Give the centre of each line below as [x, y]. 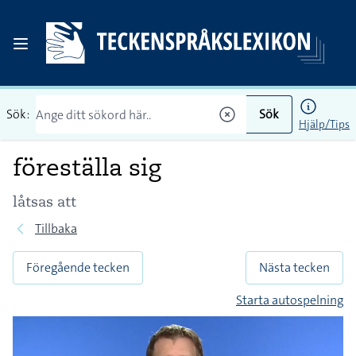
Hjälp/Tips [324, 124]
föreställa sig [87, 167]
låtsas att [44, 201]
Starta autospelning [290, 300]
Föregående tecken [78, 267]
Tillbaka [56, 228]
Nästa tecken [294, 267]
